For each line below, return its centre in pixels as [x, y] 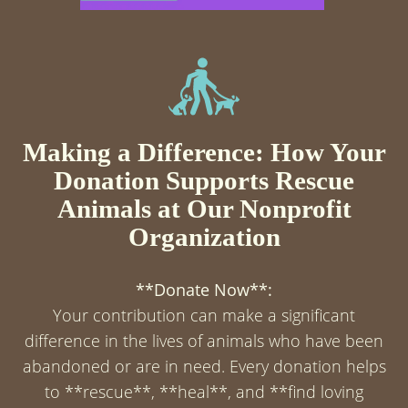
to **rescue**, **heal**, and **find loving [204, 392]
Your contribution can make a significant [204, 316]
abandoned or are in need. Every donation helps [204, 367]
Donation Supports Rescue [204, 181]
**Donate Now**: [204, 290]
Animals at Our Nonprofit [204, 209]
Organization [204, 237]
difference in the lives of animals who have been [204, 341]
